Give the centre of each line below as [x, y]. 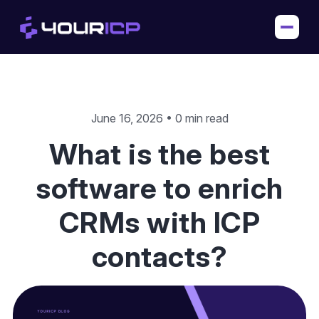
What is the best [159, 154]
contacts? [159, 257]
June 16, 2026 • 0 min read [159, 118]
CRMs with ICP [159, 223]
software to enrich [159, 188]
